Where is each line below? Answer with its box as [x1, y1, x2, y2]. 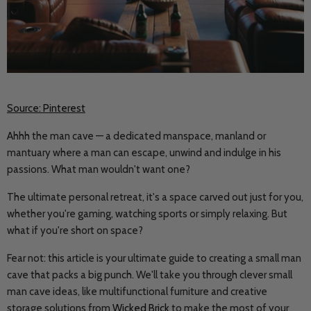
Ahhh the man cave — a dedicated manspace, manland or [7, 130, 266, 142]
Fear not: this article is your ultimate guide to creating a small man [7, 252, 301, 264]
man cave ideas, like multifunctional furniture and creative [7, 285, 267, 298]
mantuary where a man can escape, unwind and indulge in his [7, 146, 281, 159]
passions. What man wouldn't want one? [7, 163, 192, 176]
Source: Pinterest [7, 102, 85, 115]
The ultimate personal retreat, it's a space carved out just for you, [7, 191, 303, 203]
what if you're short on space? [7, 224, 145, 237]
